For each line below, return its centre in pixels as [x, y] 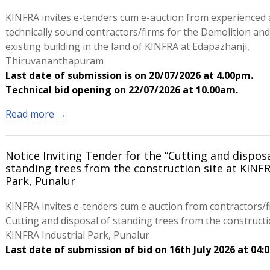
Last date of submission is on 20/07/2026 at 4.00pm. [129, 75]
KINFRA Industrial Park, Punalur [77, 235]
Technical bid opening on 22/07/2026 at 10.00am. [121, 90]
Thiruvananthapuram [54, 61]
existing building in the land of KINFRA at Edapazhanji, [127, 46]
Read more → [36, 114]
